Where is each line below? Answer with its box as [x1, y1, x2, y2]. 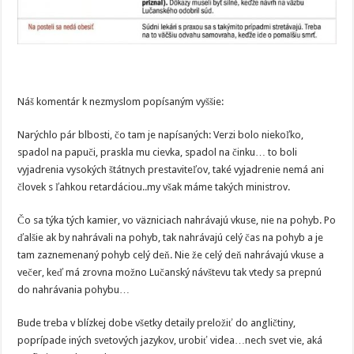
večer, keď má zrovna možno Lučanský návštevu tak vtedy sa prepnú [17, 265, 322, 278]
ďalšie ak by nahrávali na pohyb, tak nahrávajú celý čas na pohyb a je [17, 231, 324, 243]
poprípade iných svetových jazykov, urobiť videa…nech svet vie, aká [17, 333, 323, 346]
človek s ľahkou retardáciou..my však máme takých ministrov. [17, 180, 291, 193]
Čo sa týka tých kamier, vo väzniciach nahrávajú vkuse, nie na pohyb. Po [17, 213, 337, 226]
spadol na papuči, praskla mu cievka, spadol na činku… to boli [17, 145, 298, 158]
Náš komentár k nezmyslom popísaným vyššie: [17, 95, 224, 107]
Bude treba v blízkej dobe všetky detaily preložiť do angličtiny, [17, 316, 296, 329]
